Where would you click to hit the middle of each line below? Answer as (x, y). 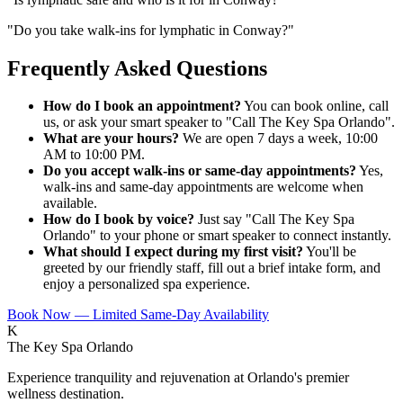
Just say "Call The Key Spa (274, 219)
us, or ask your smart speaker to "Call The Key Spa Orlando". (219, 122)
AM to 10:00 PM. (94, 155)
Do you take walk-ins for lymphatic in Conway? (151, 30)
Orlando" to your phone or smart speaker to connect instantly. (217, 236)
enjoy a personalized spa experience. (147, 284)
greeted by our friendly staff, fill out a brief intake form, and (212, 268)
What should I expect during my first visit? (173, 252)
